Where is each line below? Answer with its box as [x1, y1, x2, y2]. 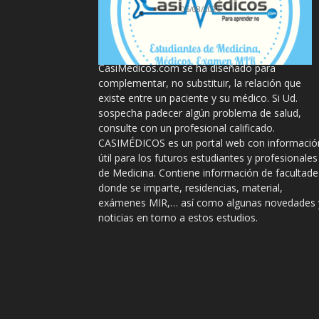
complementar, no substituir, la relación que [98, 75, 301, 90]
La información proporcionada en [98, 46, 253, 60]
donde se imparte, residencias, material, [98, 180, 283, 194]
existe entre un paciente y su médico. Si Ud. [98, 90, 298, 105]
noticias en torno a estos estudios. [98, 210, 258, 224]
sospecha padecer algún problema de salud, [98, 105, 301, 120]
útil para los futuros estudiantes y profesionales [98, 150, 318, 164]
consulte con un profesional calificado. [98, 120, 275, 135]
